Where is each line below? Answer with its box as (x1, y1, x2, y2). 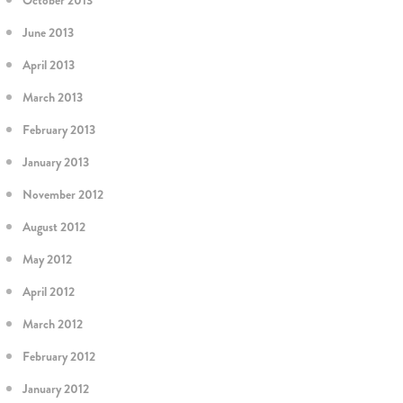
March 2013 (22, 88, 83, 106)
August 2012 (22, 218, 85, 236)
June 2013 (22, 23, 74, 41)
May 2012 (22, 250, 72, 268)
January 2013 (22, 153, 89, 171)
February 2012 (22, 347, 95, 365)
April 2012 (22, 282, 75, 300)
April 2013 (22, 56, 75, 74)
